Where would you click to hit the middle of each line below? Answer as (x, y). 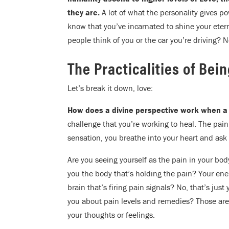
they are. (85, 13)
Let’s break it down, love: (110, 88)
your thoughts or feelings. (111, 215)
